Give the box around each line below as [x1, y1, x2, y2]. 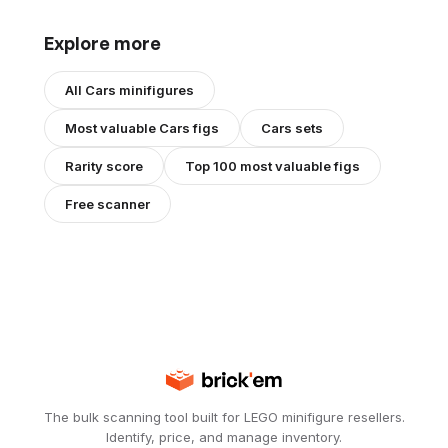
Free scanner [65, 196, 150, 213]
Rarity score [65, 158, 143, 175]
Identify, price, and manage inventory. [106, 429, 342, 446]
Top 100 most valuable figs [185, 158, 360, 175]
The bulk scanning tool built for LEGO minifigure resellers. [43, 409, 405, 426]
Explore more [44, 32, 161, 55]
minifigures [116, 82, 194, 99]
